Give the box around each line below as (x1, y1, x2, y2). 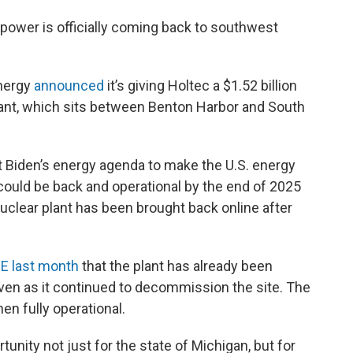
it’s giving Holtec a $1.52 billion (104, 76, 297, 94)
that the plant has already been (79, 257, 273, 274)
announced (34, 76, 104, 94)
